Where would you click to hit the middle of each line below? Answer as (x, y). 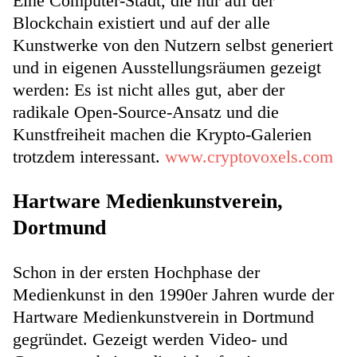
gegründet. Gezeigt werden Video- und (150, 339)
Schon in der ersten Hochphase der (136, 273)
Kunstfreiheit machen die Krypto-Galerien (162, 134)
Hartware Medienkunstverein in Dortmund (163, 317)
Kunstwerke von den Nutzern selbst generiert (173, 45)
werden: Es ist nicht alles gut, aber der (149, 89)
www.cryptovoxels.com (249, 156)
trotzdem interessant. (89, 156)
